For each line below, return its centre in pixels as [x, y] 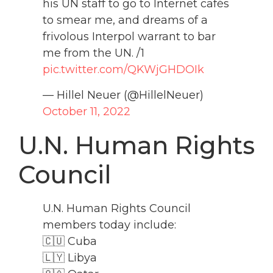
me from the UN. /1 [94, 53]
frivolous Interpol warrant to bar [129, 37]
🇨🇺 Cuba [70, 241]
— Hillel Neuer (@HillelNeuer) [123, 95]
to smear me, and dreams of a [125, 20]
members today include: [109, 225]
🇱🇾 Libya [70, 257]
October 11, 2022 [87, 111]
